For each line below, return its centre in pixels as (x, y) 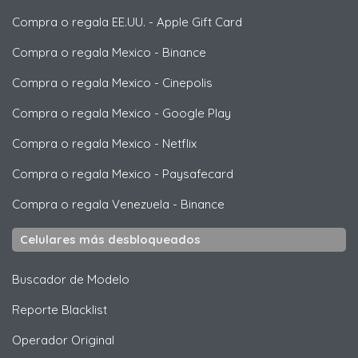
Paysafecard (198, 174)
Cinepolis (187, 83)
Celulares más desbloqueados (110, 240)
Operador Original (63, 340)
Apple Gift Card (199, 22)
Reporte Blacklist (60, 310)
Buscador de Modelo (71, 280)
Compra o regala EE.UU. (79, 22)
